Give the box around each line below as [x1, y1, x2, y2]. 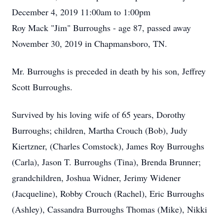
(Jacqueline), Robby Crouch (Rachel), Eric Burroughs [12, 187, 204, 199]
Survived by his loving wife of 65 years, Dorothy [12, 109, 185, 120]
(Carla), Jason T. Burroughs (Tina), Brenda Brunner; [12, 156, 201, 168]
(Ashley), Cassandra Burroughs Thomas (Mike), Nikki [12, 203, 207, 215]
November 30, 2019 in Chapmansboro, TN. [12, 37, 167, 49]
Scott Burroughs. [12, 81, 73, 93]
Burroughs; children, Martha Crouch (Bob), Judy [12, 124, 187, 136]
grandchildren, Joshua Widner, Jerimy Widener [12, 172, 181, 184]
